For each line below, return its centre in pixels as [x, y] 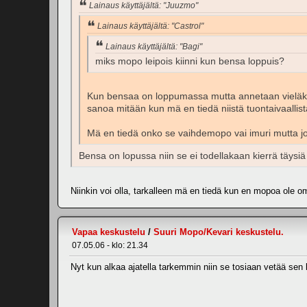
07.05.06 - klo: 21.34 [110, 246]
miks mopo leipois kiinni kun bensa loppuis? [190, 62]
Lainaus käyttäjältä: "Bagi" [154, 46]
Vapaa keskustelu [109, 232]
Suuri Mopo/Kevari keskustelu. [219, 232]
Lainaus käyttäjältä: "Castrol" [150, 26]
